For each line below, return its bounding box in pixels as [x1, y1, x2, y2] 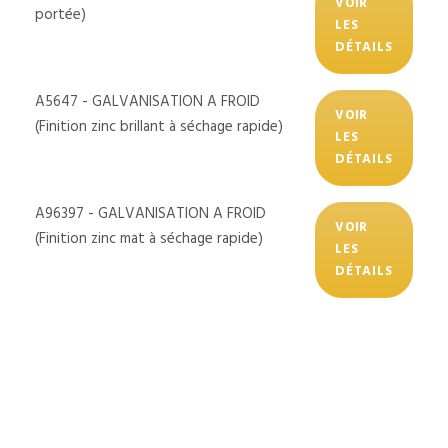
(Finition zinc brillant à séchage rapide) [35, 114, 283, 139]
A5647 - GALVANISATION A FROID [35, 89, 260, 114]
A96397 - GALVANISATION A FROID [35, 201, 266, 226]
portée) [35, 2, 86, 27]
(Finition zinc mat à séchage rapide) [35, 226, 263, 251]
